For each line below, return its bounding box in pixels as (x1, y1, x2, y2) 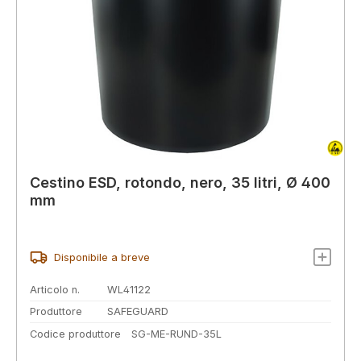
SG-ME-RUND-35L (131, 328, 222, 341)
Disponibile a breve (53, 251, 150, 263)
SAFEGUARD (107, 305, 168, 318)
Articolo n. (30, 283, 80, 296)
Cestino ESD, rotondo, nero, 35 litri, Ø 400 (30, 174, 330, 192)
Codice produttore (30, 328, 121, 341)
